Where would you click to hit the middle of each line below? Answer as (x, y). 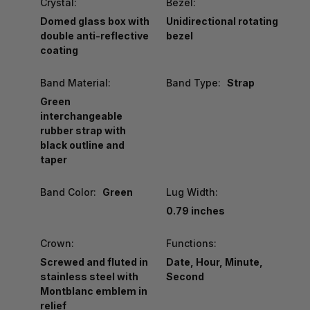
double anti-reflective (94, 35)
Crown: (57, 243)
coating (59, 50)
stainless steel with (89, 276)
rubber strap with (83, 130)
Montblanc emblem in (94, 291)
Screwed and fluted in (94, 262)
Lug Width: (192, 192)
